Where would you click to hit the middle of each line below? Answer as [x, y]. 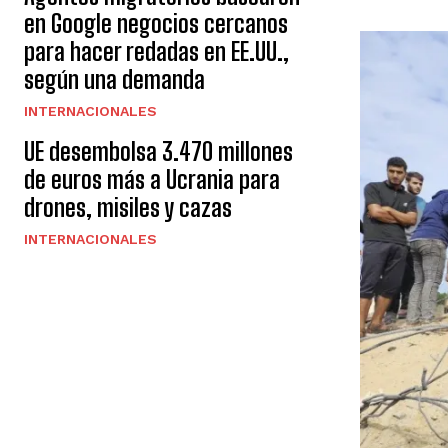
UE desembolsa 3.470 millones [158, 151]
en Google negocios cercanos [156, 23]
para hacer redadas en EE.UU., [156, 51]
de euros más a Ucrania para [152, 179]
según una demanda [114, 79]
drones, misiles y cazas [128, 207]
